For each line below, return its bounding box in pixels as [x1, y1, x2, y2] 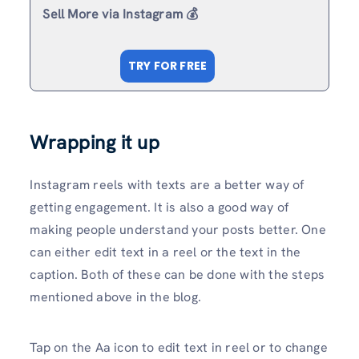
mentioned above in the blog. [30, 288, 201, 305]
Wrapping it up [30, 129, 160, 155]
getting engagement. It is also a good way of [30, 198, 289, 216]
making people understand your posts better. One [30, 220, 326, 238]
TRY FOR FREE [127, 57, 208, 74]
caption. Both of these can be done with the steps [30, 265, 325, 283]
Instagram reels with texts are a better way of [30, 175, 305, 193]
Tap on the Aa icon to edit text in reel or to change [30, 338, 328, 356]
